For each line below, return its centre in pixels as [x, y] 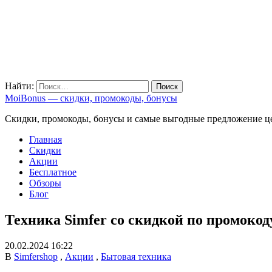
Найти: [19, 86]
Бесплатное [53, 172]
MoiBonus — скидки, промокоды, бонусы [91, 98]
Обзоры [45, 183]
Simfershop [36, 256]
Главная [46, 139]
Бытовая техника [136, 256]
